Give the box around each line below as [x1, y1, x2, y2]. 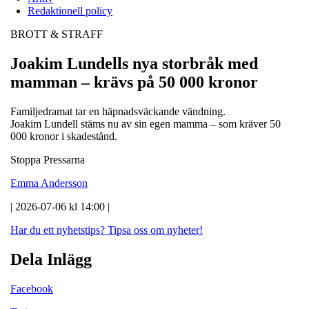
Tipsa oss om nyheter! [108, 223, 203, 236]
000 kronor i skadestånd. [10, 130, 117, 142]
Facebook [10, 282, 53, 295]
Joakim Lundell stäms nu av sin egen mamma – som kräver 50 [10, 117, 281, 130]
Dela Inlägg [10, 250, 92, 268]
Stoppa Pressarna [10, 153, 85, 166]
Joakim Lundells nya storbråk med [10, 54, 258, 72]
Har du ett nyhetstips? [10, 223, 105, 236]
